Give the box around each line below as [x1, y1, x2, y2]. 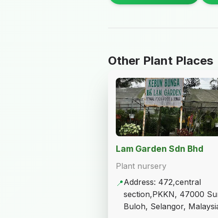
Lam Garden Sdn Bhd [116, 144, 203, 154]
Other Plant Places [108, 54, 213, 68]
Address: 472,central [124, 177, 201, 187]
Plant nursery [116, 161, 166, 171]
